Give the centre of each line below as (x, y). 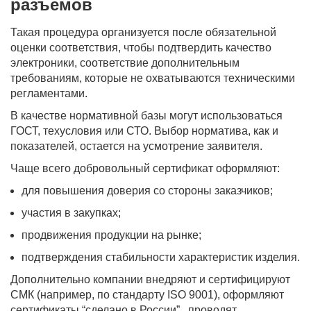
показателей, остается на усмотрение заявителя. (136, 146)
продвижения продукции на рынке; (111, 235)
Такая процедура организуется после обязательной (143, 32)
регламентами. (49, 93)
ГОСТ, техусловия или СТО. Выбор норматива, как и (144, 131)
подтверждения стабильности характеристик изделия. (161, 257)
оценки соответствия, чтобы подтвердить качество (141, 48)
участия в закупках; (71, 213)
